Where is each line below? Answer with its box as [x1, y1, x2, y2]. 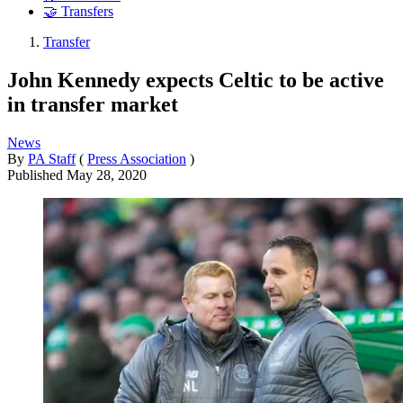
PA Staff [28, 150, 76, 166]
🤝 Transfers [43, 4, 113, 20]
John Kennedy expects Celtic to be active [7, 67, 384, 92]
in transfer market [7, 92, 178, 116]
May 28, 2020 [67, 166, 147, 183]
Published [7, 166, 67, 183]
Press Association [87, 150, 186, 166]
